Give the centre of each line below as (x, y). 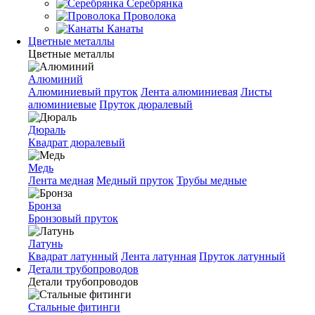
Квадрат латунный (73, 256)
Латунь (45, 244)
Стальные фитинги (74, 307)
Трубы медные (212, 180)
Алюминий (56, 79)
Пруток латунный (242, 256)
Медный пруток (135, 180)
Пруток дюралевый (146, 104)
